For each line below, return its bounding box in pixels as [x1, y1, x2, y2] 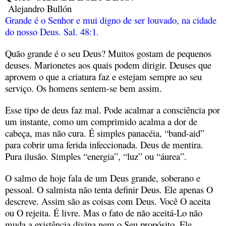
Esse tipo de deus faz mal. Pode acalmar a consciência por [5, 103, 220, 116]
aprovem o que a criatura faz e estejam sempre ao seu [5, 70, 202, 83]
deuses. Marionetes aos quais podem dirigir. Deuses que [5, 58, 211, 71]
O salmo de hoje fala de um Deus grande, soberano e [5, 171, 200, 184]
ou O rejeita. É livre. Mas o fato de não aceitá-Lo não [5, 206, 202, 219]
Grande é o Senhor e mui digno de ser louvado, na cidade [5, 13, 216, 26]
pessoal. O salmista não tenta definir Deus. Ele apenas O [5, 183, 213, 196]
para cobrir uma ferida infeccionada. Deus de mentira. [5, 138, 203, 151]
